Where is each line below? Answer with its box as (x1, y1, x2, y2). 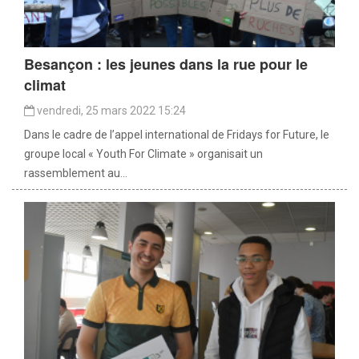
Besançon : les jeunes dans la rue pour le (24, 53, 308, 75)
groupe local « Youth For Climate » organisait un (24, 147, 263, 160)
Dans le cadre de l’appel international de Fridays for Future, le (24, 127, 329, 141)
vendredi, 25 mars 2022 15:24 (34, 103, 186, 117)
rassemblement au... (24, 166, 127, 179)
